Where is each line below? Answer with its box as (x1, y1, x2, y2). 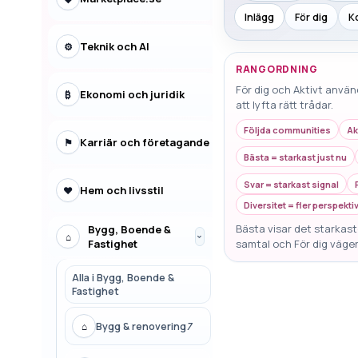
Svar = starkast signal (244, 177, 339, 190)
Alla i (72, 271, 97, 284)
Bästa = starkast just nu (244, 150, 347, 163)
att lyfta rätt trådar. (236, 97, 333, 112)
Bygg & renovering (96, 319, 186, 333)
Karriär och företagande (80, 135, 209, 149)
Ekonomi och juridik (80, 87, 185, 101)
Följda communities (244, 123, 331, 136)
